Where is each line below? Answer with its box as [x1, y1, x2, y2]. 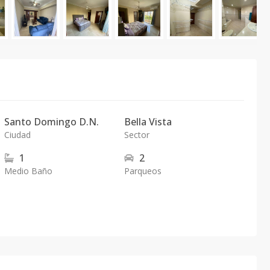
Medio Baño [4, 165, 53, 177]
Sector [124, 129, 149, 140]
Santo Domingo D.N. [4, 115, 99, 128]
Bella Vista [124, 115, 172, 128]
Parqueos [124, 165, 162, 177]
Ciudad [4, 129, 31, 140]
